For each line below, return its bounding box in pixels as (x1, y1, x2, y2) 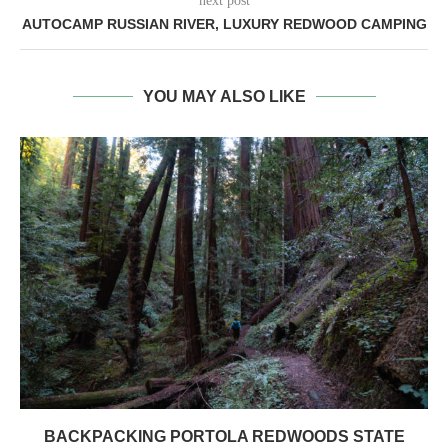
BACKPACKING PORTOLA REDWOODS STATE (43, 428, 405, 446)
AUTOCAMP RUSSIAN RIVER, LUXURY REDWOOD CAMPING (21, 16, 427, 33)
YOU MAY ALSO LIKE (142, 88, 306, 106)
